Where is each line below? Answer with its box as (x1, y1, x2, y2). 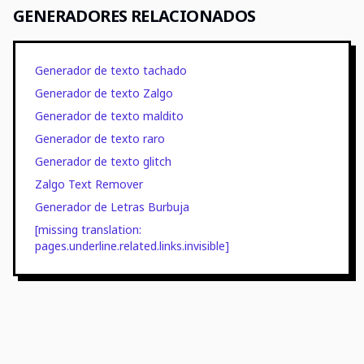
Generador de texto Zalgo (35, 85, 173, 101)
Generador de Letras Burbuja (35, 199, 189, 214)
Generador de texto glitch (35, 154, 171, 169)
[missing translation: (35, 222, 141, 237)
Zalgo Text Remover (35, 176, 143, 192)
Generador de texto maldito (35, 108, 184, 123)
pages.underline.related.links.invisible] (35, 238, 229, 253)
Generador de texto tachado (35, 63, 187, 78)
